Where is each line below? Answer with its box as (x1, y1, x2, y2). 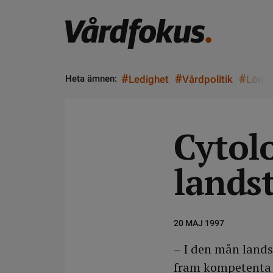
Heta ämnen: (65, 73, 117, 84)
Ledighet (129, 73, 169, 85)
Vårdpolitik (182, 73, 233, 85)
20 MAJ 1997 (174, 218, 224, 228)
